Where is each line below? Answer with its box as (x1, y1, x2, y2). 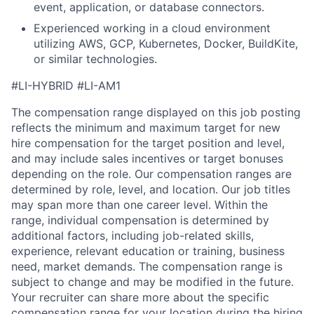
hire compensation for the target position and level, (11, 136, 285, 150)
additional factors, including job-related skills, (11, 228, 254, 243)
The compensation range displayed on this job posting (11, 105, 301, 119)
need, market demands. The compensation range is (11, 259, 282, 273)
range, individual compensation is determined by (11, 213, 269, 227)
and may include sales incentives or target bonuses (11, 151, 283, 165)
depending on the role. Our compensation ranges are (11, 167, 292, 181)
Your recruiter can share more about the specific (11, 290, 269, 304)
